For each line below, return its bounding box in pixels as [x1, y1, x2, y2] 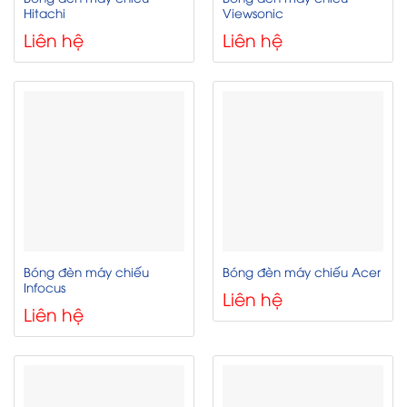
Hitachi [23, 4, 65, 22]
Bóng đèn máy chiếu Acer [222, 263, 381, 281]
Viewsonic [222, 4, 283, 22]
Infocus [23, 277, 65, 295]
